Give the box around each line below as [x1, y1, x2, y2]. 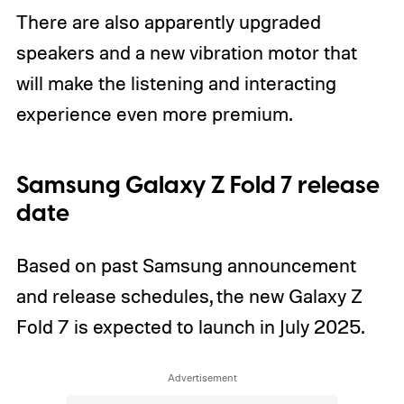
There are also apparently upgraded [15, 9, 321, 33]
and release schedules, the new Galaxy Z [15, 283, 363, 308]
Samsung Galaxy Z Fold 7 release [15, 168, 380, 203]
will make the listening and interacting [15, 70, 336, 95]
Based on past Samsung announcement [15, 252, 356, 277]
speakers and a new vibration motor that [15, 40, 357, 64]
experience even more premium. [15, 101, 292, 125]
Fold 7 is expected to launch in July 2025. [15, 314, 364, 338]
